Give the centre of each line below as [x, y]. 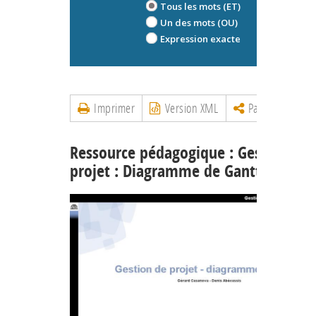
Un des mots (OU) [199, 22]
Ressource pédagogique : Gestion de [189, 152]
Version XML [189, 108]
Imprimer [113, 108]
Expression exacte [200, 38]
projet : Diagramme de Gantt [165, 170]
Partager [267, 108]
